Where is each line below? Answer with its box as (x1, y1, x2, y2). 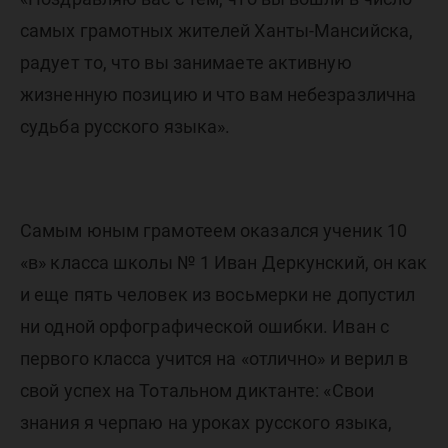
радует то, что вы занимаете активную (20, 52, 352, 73)
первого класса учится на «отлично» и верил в (20, 348, 409, 369)
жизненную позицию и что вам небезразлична (20, 84, 417, 105)
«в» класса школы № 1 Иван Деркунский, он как (20, 252, 428, 273)
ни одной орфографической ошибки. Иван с (20, 316, 389, 337)
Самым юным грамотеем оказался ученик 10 (20, 220, 407, 241)
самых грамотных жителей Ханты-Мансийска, (20, 20, 414, 41)
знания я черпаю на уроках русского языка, (20, 412, 393, 433)
